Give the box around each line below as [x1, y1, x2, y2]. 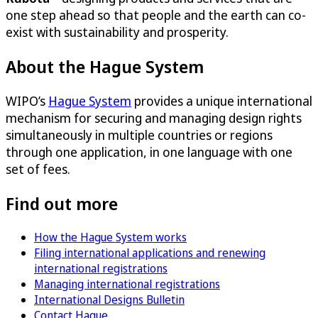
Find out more [6, 191, 118, 215]
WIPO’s [6, 92, 48, 109]
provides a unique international [131, 92, 312, 109]
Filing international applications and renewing [34, 244, 265, 261]
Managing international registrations [34, 275, 220, 292]
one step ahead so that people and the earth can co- [6, 6, 306, 23]
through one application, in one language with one [6, 143, 292, 160]
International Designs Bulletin [34, 291, 185, 307]
